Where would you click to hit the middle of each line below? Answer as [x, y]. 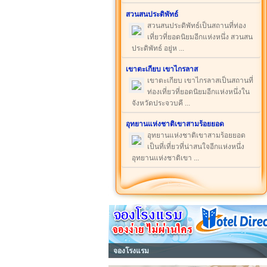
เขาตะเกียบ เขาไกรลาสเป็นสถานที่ [200, 80]
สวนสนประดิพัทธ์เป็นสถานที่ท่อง [197, 26]
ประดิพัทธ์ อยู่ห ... [158, 48]
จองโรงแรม [131, 251]
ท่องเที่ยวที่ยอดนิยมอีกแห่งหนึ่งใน [198, 92]
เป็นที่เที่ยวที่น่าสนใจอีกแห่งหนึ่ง [196, 147]
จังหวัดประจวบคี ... [161, 103]
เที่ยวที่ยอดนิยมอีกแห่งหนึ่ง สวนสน [200, 37]
